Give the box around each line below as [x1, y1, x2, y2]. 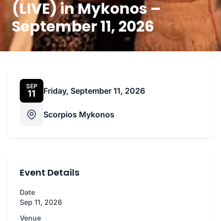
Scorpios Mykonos [43, 110, 114, 120]
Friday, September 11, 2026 [43, 86, 145, 96]
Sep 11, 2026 [20, 198, 62, 207]
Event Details [20, 166, 79, 179]
